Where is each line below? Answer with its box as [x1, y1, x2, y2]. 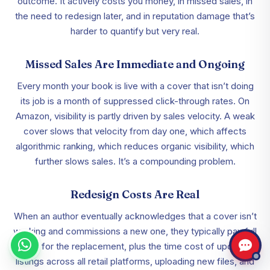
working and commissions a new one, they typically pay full [13, 225, 257, 237]
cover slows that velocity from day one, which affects [24, 125, 246, 137]
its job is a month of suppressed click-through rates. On [20, 95, 250, 107]
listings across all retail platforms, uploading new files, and [16, 256, 254, 268]
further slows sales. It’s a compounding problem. [34, 155, 236, 168]
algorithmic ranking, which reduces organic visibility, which [16, 140, 254, 152]
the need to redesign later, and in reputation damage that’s [15, 10, 255, 22]
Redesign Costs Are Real [71, 187, 199, 202]
